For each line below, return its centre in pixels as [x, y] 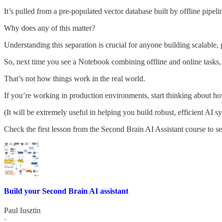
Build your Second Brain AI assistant [66, 191]
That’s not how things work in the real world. [75, 78]
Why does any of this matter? [50, 28]
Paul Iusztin [22, 211]
